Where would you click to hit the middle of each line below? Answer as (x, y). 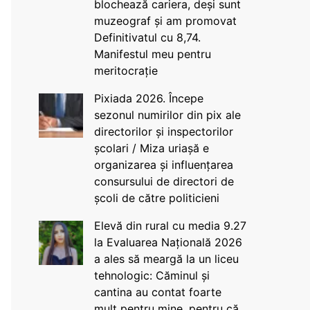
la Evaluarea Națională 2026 (168, 242)
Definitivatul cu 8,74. (147, 37)
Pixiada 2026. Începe (148, 98)
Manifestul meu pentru (152, 54)
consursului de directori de (164, 181)
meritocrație (126, 71)
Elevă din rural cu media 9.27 (170, 226)
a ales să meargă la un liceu (166, 259)
